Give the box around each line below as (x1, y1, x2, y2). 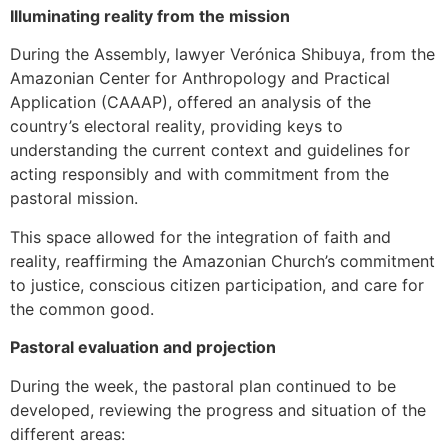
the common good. (10, 298, 154, 319)
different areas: (10, 423, 125, 444)
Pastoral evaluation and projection (10, 337, 276, 358)
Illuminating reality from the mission (10, 5, 290, 26)
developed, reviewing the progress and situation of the (10, 399, 426, 420)
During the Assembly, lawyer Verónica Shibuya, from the (10, 44, 435, 65)
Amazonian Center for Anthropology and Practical (10, 68, 390, 89)
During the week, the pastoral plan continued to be (10, 375, 396, 396)
